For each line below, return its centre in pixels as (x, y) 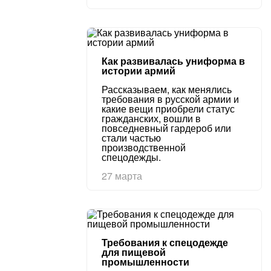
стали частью (131, 138)
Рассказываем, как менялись (167, 89)
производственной (144, 147)
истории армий (139, 70)
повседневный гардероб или (166, 128)
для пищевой (134, 252)
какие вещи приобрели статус (168, 109)
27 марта (122, 176)
